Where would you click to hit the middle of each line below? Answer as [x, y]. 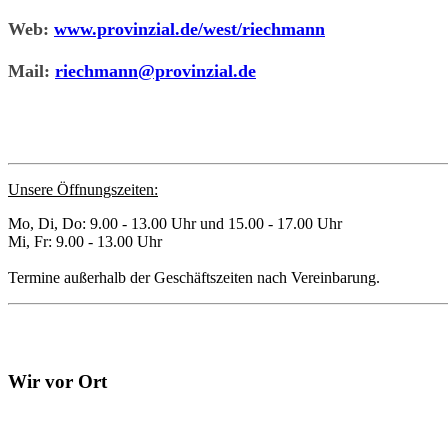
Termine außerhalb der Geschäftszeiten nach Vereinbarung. [194, 277]
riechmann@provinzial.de [155, 70]
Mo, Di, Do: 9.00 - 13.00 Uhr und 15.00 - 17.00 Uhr [175, 223]
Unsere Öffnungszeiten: [83, 189]
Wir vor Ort [57, 381]
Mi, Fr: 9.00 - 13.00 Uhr [85, 241]
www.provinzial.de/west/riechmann [189, 28]
